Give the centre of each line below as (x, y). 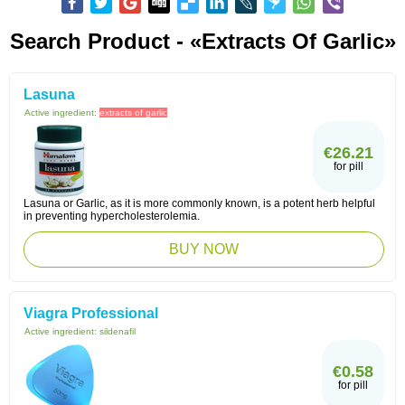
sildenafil (118, 331)
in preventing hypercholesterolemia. (112, 216)
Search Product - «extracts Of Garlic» (202, 41)
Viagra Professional (91, 313)
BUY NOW (204, 249)
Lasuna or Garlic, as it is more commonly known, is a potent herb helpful (199, 203)
